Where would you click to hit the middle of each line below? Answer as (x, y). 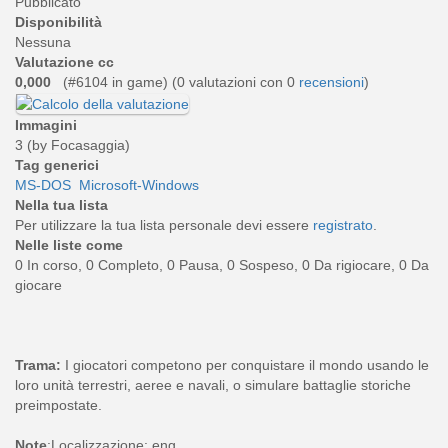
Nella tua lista (61, 204)
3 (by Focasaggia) (72, 144)
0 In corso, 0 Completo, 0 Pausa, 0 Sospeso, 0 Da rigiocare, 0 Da (222, 264)
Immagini (46, 124)
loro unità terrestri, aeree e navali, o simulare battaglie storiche (213, 384)
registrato (343, 224)
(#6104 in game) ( (116, 82)
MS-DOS (43, 184)
